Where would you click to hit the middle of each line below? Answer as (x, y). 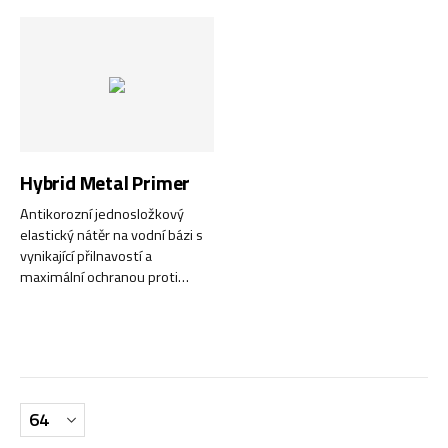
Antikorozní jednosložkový (102, 213)
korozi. (40, 297)
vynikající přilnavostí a (86, 255)
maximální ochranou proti (99, 276)
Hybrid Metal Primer (105, 182)
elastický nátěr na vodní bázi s (111, 234)
